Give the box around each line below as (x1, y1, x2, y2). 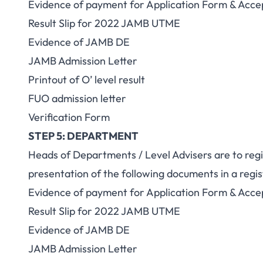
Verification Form (28, 110, 110, 124)
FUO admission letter (28, 92, 126, 105)
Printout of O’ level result (28, 73, 145, 86)
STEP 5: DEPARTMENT (28, 129, 139, 143)
